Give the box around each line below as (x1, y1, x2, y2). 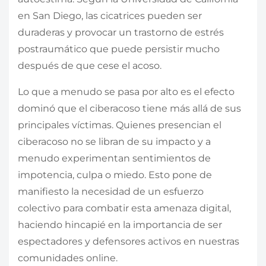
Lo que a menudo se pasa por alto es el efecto (18, 86, 235, 98)
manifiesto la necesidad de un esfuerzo (18, 186, 204, 198)
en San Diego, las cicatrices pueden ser (18, 10, 202, 22)
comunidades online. (18, 252, 118, 264)
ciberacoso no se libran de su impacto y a (18, 136, 211, 148)
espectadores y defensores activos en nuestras (18, 236, 239, 248)
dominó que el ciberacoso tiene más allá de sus (18, 103, 241, 115)
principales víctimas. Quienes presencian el (18, 119, 221, 131)
